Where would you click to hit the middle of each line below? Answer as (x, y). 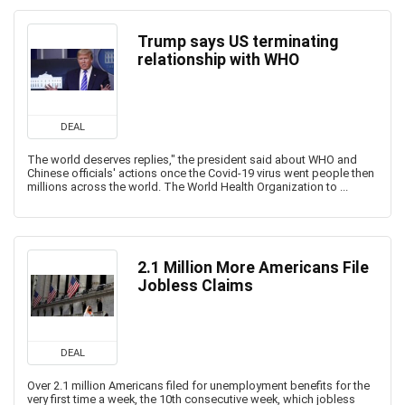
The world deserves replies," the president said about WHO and (192, 160)
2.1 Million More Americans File (253, 268)
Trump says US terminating (238, 42)
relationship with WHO (218, 60)
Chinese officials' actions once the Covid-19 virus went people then (201, 173)
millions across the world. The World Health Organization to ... (188, 187)
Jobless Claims (195, 286)
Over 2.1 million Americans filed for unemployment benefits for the (198, 386)
